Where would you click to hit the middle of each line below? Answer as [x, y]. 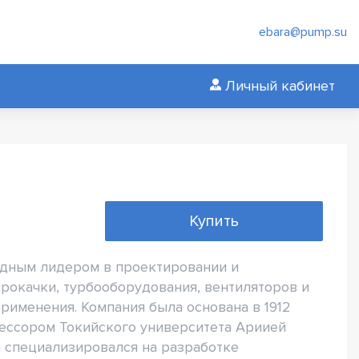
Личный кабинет [280, 86]
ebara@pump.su [303, 32]
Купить [214, 221]
